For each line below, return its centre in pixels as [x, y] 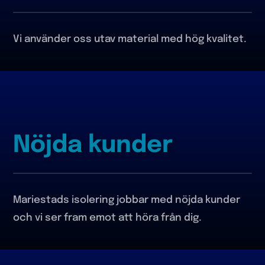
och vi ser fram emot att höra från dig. [108, 218]
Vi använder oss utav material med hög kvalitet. [130, 40]
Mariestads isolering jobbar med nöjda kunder [127, 200]
